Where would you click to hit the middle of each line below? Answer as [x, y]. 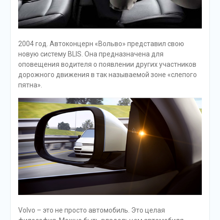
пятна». [30, 85]
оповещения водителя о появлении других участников [107, 65]
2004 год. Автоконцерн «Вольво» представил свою [101, 44]
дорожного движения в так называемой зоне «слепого [107, 75]
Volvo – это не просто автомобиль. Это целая [91, 210]
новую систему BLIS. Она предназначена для [91, 54]
